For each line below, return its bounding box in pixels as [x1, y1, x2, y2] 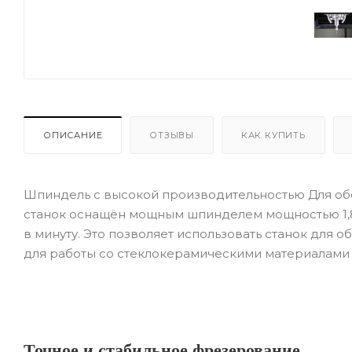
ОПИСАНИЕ [43, 129, 103, 141]
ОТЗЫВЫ [149, 129, 195, 141]
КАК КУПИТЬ [240, 129, 306, 141]
